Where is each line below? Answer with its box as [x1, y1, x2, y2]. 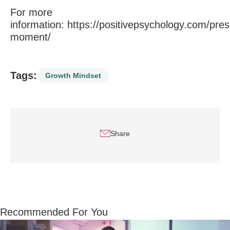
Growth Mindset [45, 71, 101, 80]
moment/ [10, 31, 51, 43]
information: [10, 19, 67, 30]
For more [10, 7, 52, 18]
